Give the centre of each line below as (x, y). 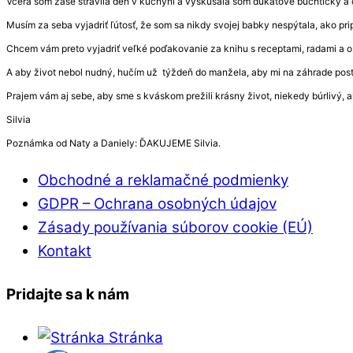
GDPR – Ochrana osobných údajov (157, 203)
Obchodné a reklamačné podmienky (163, 180)
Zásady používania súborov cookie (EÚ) (175, 227)
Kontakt (65, 251)
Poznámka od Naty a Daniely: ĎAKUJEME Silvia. (113, 143)
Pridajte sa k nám (68, 294)
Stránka (134, 337)
